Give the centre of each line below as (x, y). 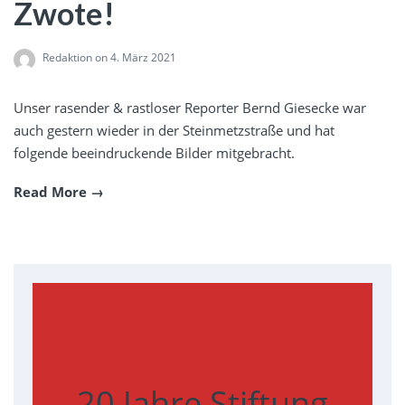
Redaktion (67, 58)
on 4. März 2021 (134, 58)
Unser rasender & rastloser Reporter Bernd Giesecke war (190, 108)
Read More (50, 192)
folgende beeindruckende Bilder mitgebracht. (154, 153)
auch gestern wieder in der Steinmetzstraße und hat (174, 131)
